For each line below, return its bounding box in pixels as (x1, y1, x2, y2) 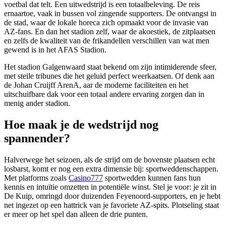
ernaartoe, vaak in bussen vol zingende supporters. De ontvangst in (4, 9, 216, 18)
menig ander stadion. (4, 99, 70, 108)
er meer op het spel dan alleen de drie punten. (4, 210, 148, 219)
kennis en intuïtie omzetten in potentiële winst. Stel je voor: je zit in (4, 183, 216, 192)
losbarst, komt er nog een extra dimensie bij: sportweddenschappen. (4, 164, 218, 174)
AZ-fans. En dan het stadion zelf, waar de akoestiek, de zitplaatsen (4, 27, 215, 36)
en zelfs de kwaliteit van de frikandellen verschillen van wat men (4, 36, 209, 45)
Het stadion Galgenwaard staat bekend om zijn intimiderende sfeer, (4, 63, 216, 72)
